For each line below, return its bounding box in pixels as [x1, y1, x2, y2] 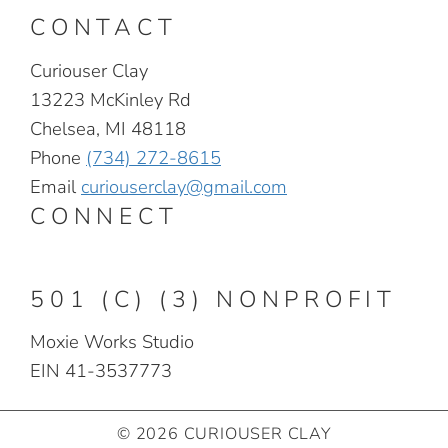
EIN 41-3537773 [30, 358, 172, 383]
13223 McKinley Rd [30, 86, 191, 112]
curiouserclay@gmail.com [81, 173, 287, 199]
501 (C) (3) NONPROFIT [30, 283, 397, 315]
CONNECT [30, 200, 179, 232]
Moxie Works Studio [30, 329, 194, 354]
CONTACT [30, 12, 178, 44]
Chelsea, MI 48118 [30, 115, 186, 141]
